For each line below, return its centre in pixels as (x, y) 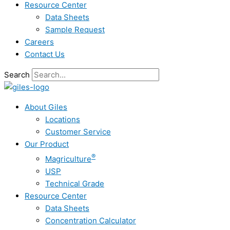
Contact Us (45, 54)
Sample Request (75, 30)
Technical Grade (75, 184)
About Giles (46, 107)
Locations (63, 119)
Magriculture (68, 159)
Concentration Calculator (91, 221)
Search (17, 75)
